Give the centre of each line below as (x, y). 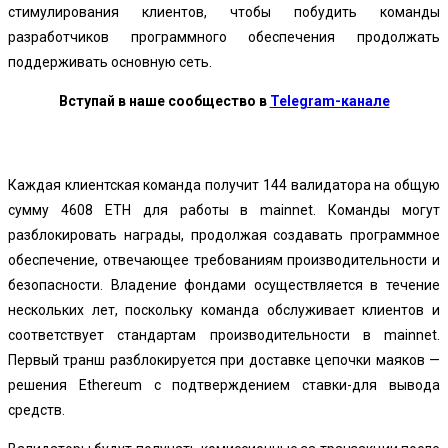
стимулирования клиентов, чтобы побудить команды (224, 12)
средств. (36, 410)
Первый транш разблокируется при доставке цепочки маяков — (224, 360)
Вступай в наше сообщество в (164, 101)
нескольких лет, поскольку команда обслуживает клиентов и (224, 310)
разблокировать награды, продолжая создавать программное (224, 235)
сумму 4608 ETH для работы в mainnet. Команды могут (224, 210)
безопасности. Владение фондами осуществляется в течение (224, 285)
